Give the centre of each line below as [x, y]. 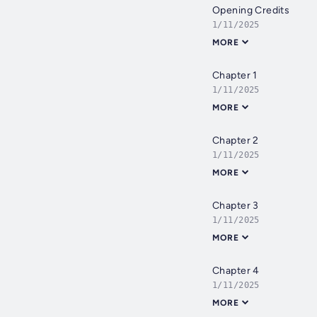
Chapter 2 [236, 141]
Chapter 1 [235, 76]
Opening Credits [251, 11]
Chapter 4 [236, 271]
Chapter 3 [236, 206]
